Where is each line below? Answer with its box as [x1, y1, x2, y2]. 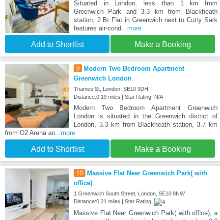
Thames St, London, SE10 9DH [73, 86, 148, 92]
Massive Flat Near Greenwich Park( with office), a [73, 209, 218, 217]
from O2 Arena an [5, 129, 55, 137]
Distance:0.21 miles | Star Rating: [73, 198, 154, 205]
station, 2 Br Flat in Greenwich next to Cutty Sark [73, 16, 218, 24]
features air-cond [73, 25, 121, 32]
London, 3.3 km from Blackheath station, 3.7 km [73, 121, 218, 129]
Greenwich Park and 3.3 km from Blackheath [73, 8, 218, 16]
